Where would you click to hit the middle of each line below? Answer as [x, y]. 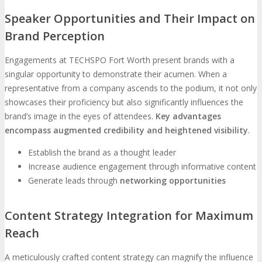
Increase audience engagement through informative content [142, 166]
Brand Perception [55, 36]
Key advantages [188, 116]
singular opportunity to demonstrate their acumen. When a [116, 74]
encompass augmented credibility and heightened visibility [126, 130]
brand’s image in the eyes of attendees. [80, 116]
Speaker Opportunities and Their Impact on [130, 18]
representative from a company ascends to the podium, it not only [131, 88]
